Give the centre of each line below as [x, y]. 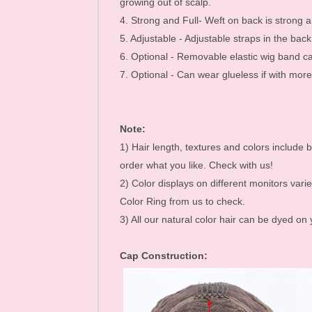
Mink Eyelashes [165, 8]
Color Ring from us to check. [182, 201]
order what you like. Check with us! [196, 165]
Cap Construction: [164, 256]
